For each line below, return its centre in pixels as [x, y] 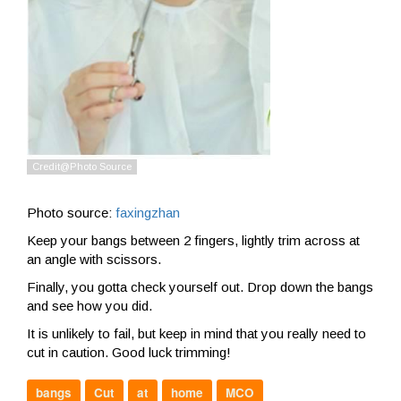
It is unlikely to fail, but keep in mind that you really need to [196, 334]
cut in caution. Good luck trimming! [129, 353]
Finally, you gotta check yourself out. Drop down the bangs [200, 287]
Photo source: [71, 213]
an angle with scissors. [94, 260]
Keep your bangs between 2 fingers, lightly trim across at [193, 241]
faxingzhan [148, 213]
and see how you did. [90, 306]
